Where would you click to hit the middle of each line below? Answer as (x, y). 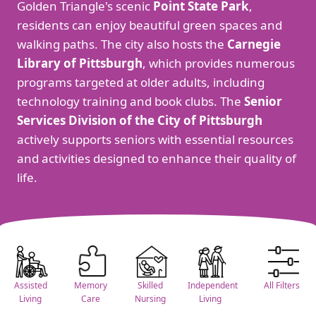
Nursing (150, 299)
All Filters (282, 286)
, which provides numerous (219, 63)
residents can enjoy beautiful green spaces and (150, 25)
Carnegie (254, 44)
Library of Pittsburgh (80, 63)
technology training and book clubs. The (130, 102)
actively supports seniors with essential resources (155, 140)
